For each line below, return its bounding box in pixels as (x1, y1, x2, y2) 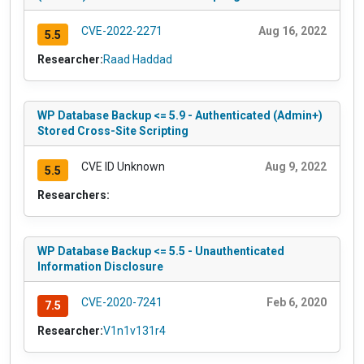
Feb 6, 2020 (266, 296, 327, 310)
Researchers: (37, 188, 110, 202)
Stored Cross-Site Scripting (37, 124, 188, 138)
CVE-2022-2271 (80, 24, 162, 38)
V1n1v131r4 (103, 323, 166, 337)
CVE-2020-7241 (80, 296, 162, 310)
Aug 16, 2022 (258, 24, 327, 38)
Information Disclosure (37, 260, 163, 274)
